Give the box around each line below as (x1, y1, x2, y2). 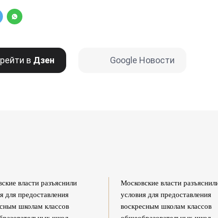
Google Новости (109, 55, 175, 65)
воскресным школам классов (121, 202, 212, 210)
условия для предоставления (121, 191, 211, 199)
